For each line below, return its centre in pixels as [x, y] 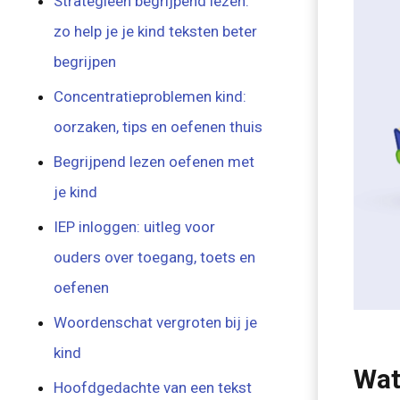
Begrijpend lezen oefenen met [154, 162]
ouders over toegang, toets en [155, 257]
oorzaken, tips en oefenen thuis [158, 127]
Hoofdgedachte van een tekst [153, 387]
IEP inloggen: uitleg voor [135, 227]
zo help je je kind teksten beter [156, 31]
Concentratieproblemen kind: [150, 96]
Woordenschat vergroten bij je [156, 322]
